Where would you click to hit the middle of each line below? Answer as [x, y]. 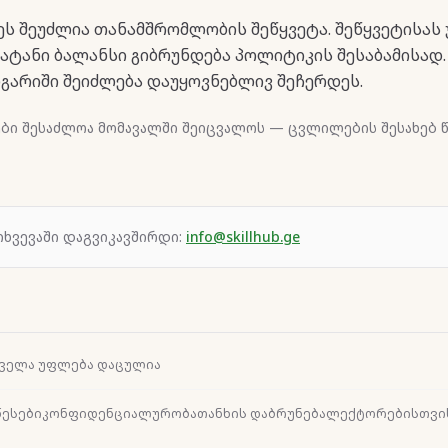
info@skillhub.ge [243, 236]
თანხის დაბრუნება [261, 413]
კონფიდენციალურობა [119, 413]
